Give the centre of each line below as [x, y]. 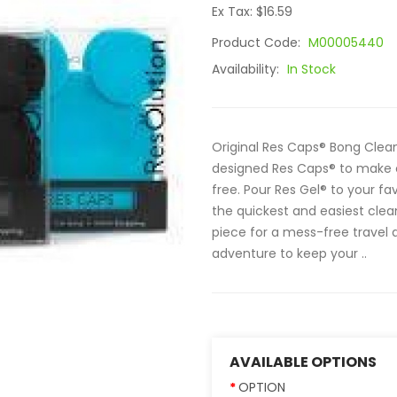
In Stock [311, 69]
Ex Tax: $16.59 [252, 12]
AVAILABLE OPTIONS [303, 362]
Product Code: [258, 43]
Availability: [247, 69]
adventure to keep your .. [289, 253]
